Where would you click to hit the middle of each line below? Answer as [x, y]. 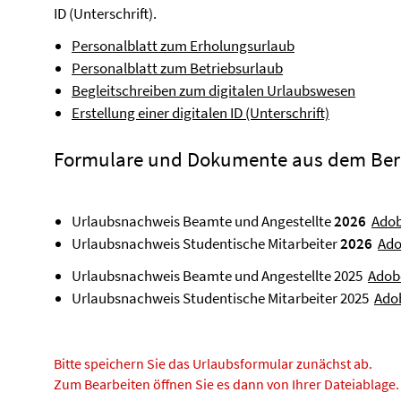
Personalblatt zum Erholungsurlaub [183, 46]
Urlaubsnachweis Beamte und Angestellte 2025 [220, 276]
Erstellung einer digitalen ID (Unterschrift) [200, 113]
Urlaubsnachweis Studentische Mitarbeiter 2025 [223, 298]
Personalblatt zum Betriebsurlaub [177, 68]
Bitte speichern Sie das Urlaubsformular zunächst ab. [213, 363]
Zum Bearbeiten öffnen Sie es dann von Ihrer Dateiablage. [226, 384]
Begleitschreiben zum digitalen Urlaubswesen [213, 90]
